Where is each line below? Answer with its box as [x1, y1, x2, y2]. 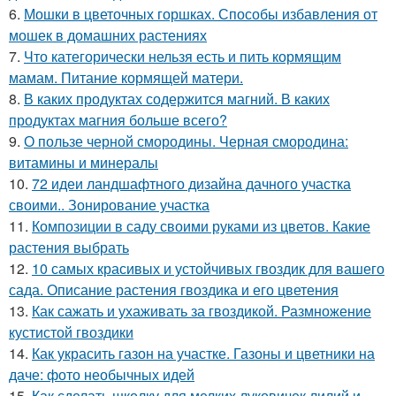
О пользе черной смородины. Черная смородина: [24, 130, 348, 151]
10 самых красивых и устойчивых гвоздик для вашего [32, 257, 385, 278]
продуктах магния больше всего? [9, 109, 227, 130]
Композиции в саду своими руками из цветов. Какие [32, 215, 370, 236]
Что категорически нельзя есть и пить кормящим [24, 45, 341, 66]
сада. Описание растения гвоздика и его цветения [9, 278, 339, 300]
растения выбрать [9, 236, 129, 257]
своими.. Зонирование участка [9, 194, 209, 215]
